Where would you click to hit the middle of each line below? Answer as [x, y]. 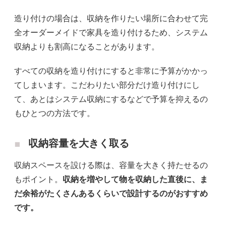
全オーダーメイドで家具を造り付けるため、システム [111, 32]
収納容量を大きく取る [79, 143]
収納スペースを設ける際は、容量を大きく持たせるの [111, 165]
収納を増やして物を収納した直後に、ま [135, 179]
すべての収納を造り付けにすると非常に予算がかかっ [111, 71]
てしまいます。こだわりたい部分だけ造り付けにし [107, 85]
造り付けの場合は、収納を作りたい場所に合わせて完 [111, 18]
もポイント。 [38, 179]
